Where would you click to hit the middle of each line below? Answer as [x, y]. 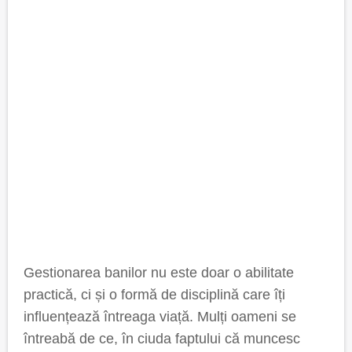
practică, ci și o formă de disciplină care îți [154, 295]
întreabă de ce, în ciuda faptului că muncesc [162, 339]
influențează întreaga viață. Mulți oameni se [160, 317]
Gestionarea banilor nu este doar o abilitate [159, 273]
